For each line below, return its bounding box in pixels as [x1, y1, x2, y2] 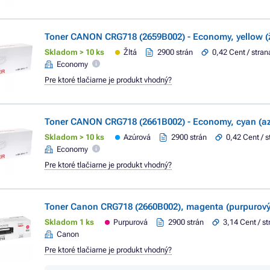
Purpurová [113, 218, 148, 227]
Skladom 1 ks [45, 218, 94, 227]
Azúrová [124, 133, 151, 142]
